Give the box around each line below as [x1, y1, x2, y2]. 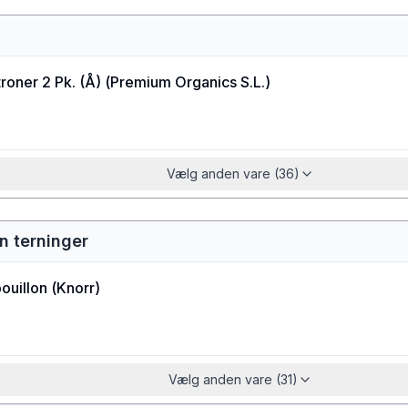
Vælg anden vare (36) [167, 166, 300, 181]
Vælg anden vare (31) [168, 372, 298, 387]
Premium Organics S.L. [110, 73, 265, 91]
